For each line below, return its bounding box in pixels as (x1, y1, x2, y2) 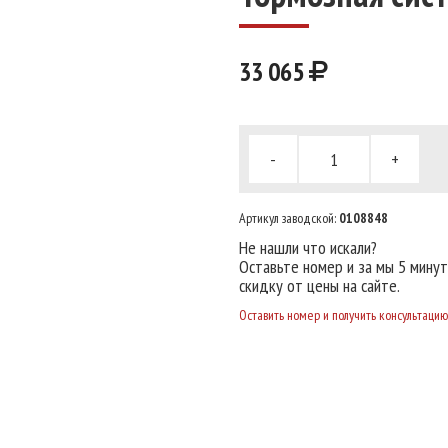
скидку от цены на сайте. (239, 274, 400, 297)
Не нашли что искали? (239, 236, 377, 259)
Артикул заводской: (239, 209, 339, 227)
